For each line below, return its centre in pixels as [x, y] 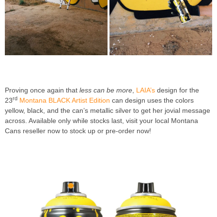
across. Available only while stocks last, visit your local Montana [101, 120]
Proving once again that [42, 90]
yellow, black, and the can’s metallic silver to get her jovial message [108, 110]
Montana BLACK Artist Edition [65, 100]
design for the [177, 90]
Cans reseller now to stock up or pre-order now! [78, 131]
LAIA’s [145, 90]
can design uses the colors [152, 100]
